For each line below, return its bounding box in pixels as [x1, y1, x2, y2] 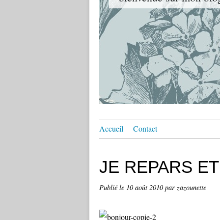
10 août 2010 [126, 183, 165, 192]
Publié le [99, 183, 126, 192]
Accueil [99, 123, 123, 134]
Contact [133, 123, 157, 134]
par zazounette [165, 183, 206, 192]
